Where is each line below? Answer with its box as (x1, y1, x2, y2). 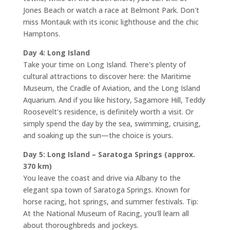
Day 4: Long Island (23, 48, 90, 57)
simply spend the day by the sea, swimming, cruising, (23, 119, 201, 128)
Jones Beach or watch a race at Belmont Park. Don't (23, 5, 199, 15)
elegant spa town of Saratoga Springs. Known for (23, 185, 190, 195)
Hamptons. (23, 29, 60, 39)
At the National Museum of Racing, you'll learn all (23, 208, 189, 218)
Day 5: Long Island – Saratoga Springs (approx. (23, 149, 195, 159)
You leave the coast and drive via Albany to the (23, 173, 181, 183)
